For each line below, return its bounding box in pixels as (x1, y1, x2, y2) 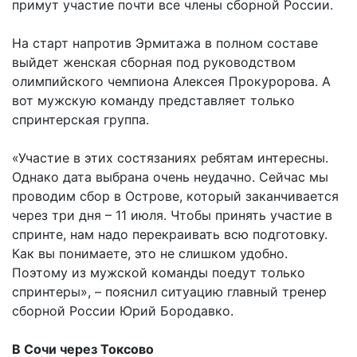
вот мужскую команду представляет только (12, 92, 295, 108)
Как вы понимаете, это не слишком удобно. (12, 245, 288, 261)
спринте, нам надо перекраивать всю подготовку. (12, 226, 328, 242)
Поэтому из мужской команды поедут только (12, 264, 305, 280)
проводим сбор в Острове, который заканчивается (12, 187, 339, 204)
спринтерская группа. (12, 111, 149, 127)
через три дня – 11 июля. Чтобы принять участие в (12, 206, 332, 223)
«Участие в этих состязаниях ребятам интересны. (12, 149, 328, 166)
